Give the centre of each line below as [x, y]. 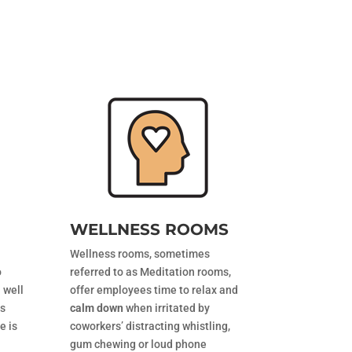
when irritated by [167, 308]
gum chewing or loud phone [139, 344]
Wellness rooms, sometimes [140, 253]
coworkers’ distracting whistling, [150, 326]
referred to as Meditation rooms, [151, 271]
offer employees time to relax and [154, 290]
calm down [97, 308]
